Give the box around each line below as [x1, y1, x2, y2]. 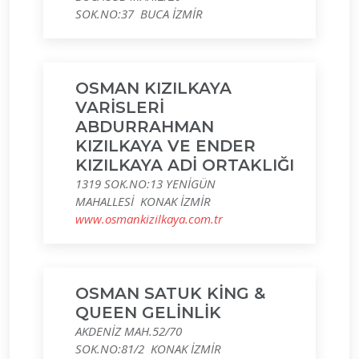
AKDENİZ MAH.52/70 [75, 323, 182, 339]
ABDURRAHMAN [75, 117, 214, 136]
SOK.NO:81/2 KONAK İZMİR [75, 341, 221, 357]
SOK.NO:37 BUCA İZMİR [75, 6, 203, 22]
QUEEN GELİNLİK [75, 303, 221, 322]
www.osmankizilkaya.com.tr [75, 211, 223, 227]
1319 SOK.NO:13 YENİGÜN [75, 175, 216, 192]
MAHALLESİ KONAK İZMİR [75, 193, 211, 209]
